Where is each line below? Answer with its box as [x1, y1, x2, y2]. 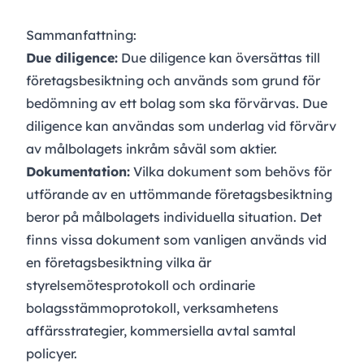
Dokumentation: [26, 163, 130, 180]
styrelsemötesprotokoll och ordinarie [26, 277, 255, 294]
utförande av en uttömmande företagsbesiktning [26, 186, 332, 203]
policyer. [26, 345, 77, 362]
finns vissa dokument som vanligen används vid [26, 232, 327, 249]
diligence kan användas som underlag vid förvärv [26, 118, 336, 135]
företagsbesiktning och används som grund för [26, 72, 320, 89]
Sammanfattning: [26, 27, 136, 44]
